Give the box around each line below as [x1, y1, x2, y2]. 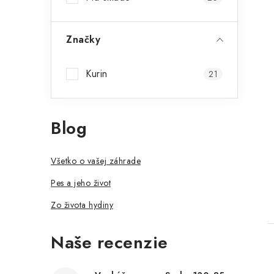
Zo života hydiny [51, 199, 113, 211]
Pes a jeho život [51, 177, 111, 189]
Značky [66, 32, 100, 46]
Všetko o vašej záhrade [51, 155, 141, 167]
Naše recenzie [51, 230, 168, 255]
